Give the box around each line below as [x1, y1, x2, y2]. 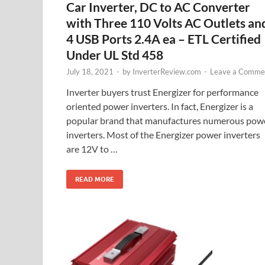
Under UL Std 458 [66, 47, 163, 63]
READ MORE [75, 175, 114, 184]
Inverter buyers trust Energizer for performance [66, 86, 258, 98]
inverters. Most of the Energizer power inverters [66, 129, 260, 141]
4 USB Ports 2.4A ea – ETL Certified [66, 31, 261, 47]
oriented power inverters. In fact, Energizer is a [66, 101, 253, 112]
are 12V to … [66, 143, 118, 155]
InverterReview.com [132, 67, 201, 77]
